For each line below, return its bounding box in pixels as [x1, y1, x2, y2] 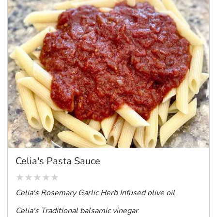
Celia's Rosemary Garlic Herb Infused [15, 187, 147, 198]
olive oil [147, 187, 175, 198]
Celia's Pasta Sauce [15, 154, 100, 168]
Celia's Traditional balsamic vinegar [15, 205, 138, 216]
